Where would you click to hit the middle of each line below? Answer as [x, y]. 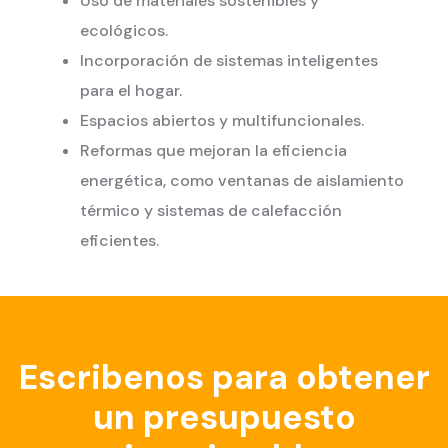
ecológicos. [124, 30]
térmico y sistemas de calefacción [211, 210]
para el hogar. [131, 90]
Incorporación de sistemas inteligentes [229, 60]
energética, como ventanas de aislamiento [242, 180]
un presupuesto [224, 417]
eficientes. [119, 240]
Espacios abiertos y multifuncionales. [222, 120]
